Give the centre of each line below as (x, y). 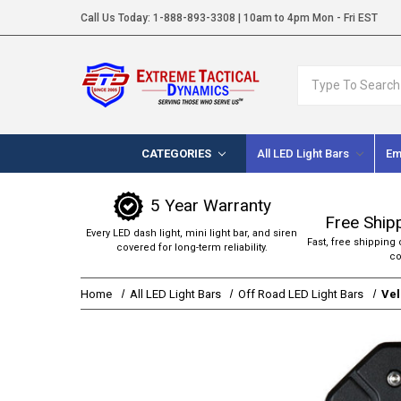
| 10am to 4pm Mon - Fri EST (307, 17)
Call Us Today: (117, 17)
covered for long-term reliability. (192, 247)
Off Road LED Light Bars (301, 294)
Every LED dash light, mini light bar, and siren (192, 233)
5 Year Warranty (211, 206)
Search (318, 75)
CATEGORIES (177, 153)
